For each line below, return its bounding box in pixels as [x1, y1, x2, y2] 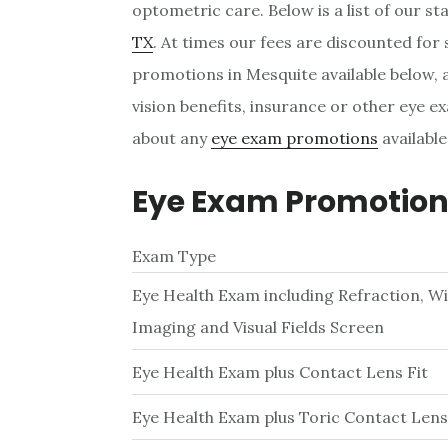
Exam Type [132, 246, 216, 267]
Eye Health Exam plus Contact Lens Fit [132, 362, 428, 383]
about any [132, 128, 211, 149]
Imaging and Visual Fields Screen [132, 317, 384, 338]
